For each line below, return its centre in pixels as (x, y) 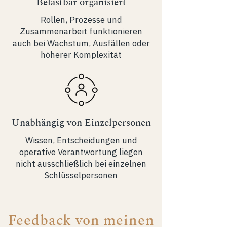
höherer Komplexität (81, 55)
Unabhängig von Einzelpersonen (81, 123)
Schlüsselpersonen (81, 175)
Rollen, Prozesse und (81, 20)
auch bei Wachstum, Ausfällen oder (81, 43)
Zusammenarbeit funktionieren (81, 31)
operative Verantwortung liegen (81, 152)
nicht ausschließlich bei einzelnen (81, 164)
